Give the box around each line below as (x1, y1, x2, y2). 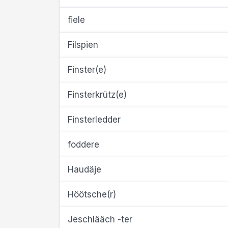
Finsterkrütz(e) (68, 90, 127, 100)
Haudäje (68, 164, 101, 175)
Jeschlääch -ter (68, 214, 132, 224)
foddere (68, 139, 99, 150)
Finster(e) (68, 65, 106, 75)
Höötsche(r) (68, 189, 116, 199)
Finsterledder (68, 115, 121, 125)
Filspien (68, 40, 98, 50)
